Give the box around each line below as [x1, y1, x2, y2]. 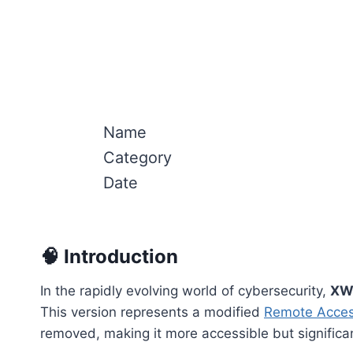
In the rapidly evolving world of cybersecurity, [40, 283, 330, 299]
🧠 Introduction [40, 245, 178, 268]
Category [103, 148, 172, 167]
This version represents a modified [40, 304, 264, 320]
